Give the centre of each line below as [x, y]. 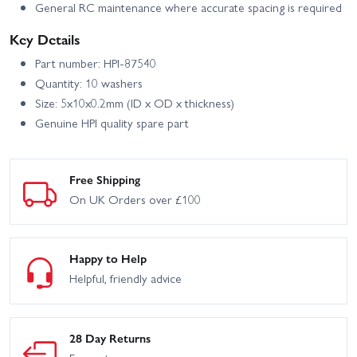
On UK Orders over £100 [135, 199]
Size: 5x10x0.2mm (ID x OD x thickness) [135, 102]
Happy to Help [108, 259]
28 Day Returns [110, 338]
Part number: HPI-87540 [96, 63]
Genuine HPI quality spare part [112, 122]
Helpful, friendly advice [126, 279]
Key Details [45, 38]
